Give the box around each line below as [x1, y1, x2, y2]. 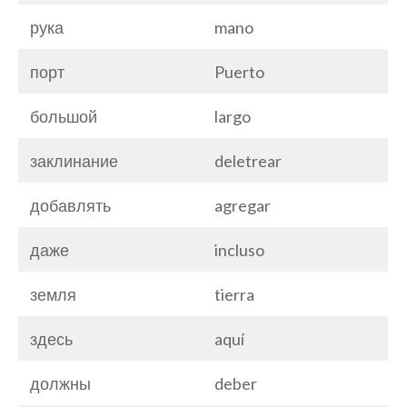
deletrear [214, 150, 282, 171]
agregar [214, 194, 271, 215]
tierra [214, 283, 254, 304]
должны [30, 372, 91, 393]
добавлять [30, 194, 111, 215]
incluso [214, 239, 264, 260]
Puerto [214, 61, 264, 82]
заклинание [30, 150, 118, 171]
